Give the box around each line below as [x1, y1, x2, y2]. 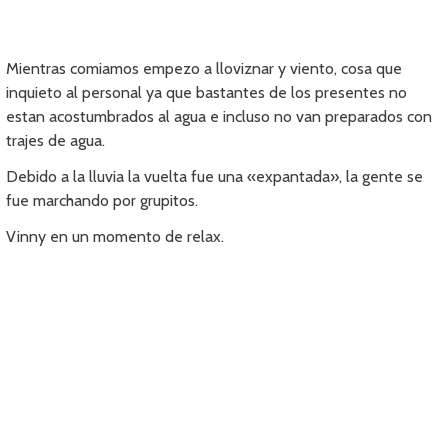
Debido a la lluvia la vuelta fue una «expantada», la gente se [6, 167, 424, 187]
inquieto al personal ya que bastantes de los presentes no [6, 83, 408, 103]
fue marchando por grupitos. [6, 191, 199, 211]
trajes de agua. [6, 131, 106, 151]
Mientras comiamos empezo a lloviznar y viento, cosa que [6, 59, 403, 79]
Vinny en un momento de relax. [6, 227, 225, 247]
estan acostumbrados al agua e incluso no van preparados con [6, 107, 433, 127]
